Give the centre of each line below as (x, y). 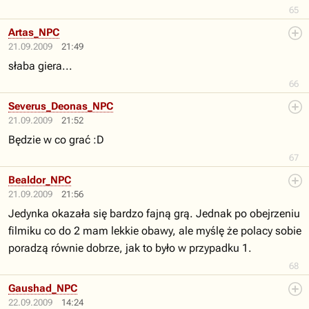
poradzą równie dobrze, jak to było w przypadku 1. (130, 248)
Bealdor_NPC (40, 180)
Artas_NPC (34, 32)
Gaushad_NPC (43, 288)
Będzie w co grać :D (56, 140)
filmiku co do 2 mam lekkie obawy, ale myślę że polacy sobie (155, 231)
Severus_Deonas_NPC (61, 106)
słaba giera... (40, 66)
